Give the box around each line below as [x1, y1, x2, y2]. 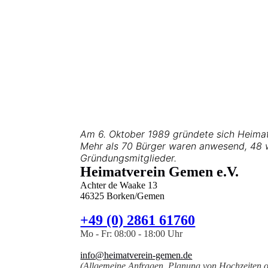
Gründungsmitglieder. [80, 152, 177, 165]
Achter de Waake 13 [80, 180, 158, 191]
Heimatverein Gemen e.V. [80, 164, 239, 180]
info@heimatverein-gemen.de [80, 250, 193, 261]
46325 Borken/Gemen [80, 191, 165, 202]
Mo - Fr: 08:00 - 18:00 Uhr [80, 229, 183, 239]
